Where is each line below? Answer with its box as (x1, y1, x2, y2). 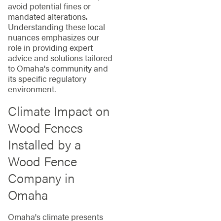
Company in (7, 168, 74, 187)
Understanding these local (7, 21, 105, 33)
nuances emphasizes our (7, 31, 99, 43)
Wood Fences (7, 118, 83, 137)
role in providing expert (7, 41, 93, 54)
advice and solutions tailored (7, 52, 112, 64)
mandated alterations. (7, 10, 87, 23)
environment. (7, 83, 56, 95)
